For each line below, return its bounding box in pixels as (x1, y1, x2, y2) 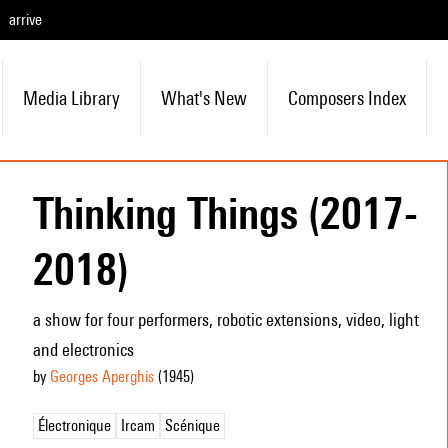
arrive (9, 10, 42, 29)
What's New (160, 87, 247, 109)
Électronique (37, 416, 111, 435)
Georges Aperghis (49, 367, 154, 386)
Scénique (164, 416, 220, 435)
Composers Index (287, 87, 406, 109)
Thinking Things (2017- (32, 187, 418, 239)
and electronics (32, 339, 134, 360)
